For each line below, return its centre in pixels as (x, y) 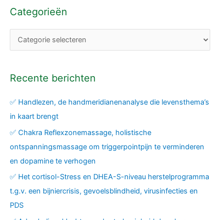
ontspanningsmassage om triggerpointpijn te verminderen (107, 147)
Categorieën (39, 12)
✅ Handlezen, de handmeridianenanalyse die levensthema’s (110, 102)
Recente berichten (53, 78)
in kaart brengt (34, 116)
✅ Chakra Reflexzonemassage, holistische (81, 132)
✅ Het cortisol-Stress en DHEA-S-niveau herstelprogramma (110, 177)
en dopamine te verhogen (53, 161)
